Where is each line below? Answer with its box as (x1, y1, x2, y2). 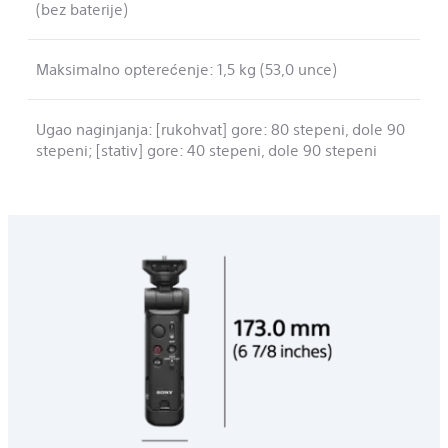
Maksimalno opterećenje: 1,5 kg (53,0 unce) (36, 54, 337, 85)
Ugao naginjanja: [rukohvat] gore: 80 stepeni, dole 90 (36, 114, 405, 145)
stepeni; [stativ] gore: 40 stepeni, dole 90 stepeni (36, 135, 377, 166)
